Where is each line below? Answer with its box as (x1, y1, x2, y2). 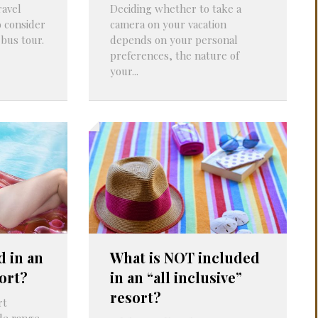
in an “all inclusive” (109, 267, 242, 287)
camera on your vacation (109, 16, 226, 31)
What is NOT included (109, 247, 260, 267)
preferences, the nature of (109, 48, 239, 62)
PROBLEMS (133, 1, 186, 15)
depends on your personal (109, 32, 238, 47)
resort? (109, 287, 161, 307)
